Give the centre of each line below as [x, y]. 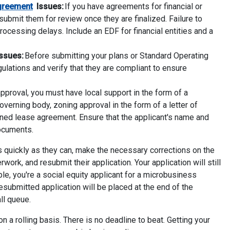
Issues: [50, 7]
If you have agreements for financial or [133, 7]
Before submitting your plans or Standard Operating [116, 56]
